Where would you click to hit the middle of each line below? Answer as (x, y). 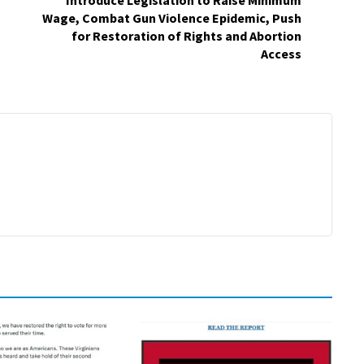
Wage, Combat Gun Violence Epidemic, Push (172, 18)
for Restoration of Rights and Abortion (186, 36)
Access (281, 54)
